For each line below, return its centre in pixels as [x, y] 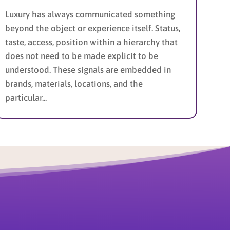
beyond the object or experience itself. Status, [93, 28]
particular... [26, 97]
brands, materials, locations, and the [74, 83]
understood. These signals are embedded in [88, 70]
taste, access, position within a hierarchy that [92, 42]
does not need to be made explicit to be [82, 56]
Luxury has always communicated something [90, 14]
